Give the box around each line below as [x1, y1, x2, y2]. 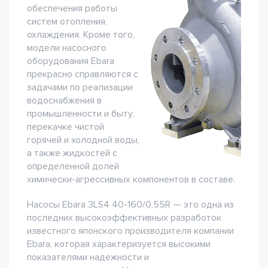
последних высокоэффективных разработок [27, 212, 221, 224]
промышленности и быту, [27, 108, 134, 120]
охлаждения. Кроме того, [27, 29, 135, 41]
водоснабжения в [27, 95, 102, 106]
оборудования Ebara [27, 55, 114, 67]
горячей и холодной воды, [27, 134, 139, 146]
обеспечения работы [27, 2, 117, 14]
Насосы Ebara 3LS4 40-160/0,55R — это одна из [27, 199, 234, 211]
